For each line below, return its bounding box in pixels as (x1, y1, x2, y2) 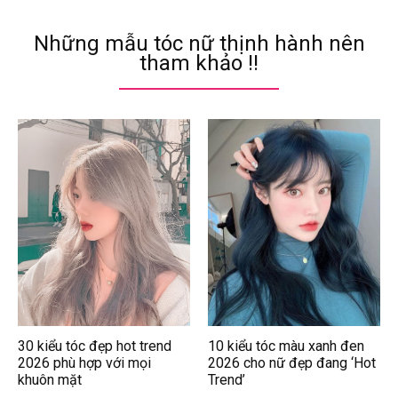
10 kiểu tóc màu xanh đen (208, 337, 364, 354)
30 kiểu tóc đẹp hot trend (18, 337, 171, 354)
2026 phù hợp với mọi (18, 354, 151, 371)
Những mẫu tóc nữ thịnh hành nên (33, 31, 365, 56)
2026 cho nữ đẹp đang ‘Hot (208, 354, 376, 371)
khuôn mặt (18, 370, 82, 388)
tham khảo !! (139, 51, 259, 76)
